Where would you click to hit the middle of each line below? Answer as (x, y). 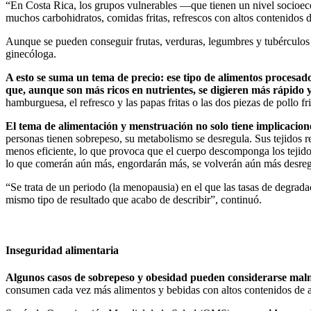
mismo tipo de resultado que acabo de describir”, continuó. (134, 199)
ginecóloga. (31, 53)
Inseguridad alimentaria (62, 251)
